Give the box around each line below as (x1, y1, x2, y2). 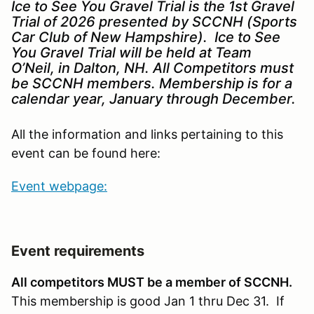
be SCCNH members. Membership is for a (11, 74, 292, 92)
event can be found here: (11, 145, 171, 161)
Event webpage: (11, 178, 107, 193)
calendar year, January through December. (11, 90, 299, 107)
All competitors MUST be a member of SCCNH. (11, 274, 295, 289)
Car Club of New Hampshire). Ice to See (11, 28, 280, 46)
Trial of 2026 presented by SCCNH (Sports (11, 13, 297, 30)
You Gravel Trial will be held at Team (11, 43, 252, 61)
